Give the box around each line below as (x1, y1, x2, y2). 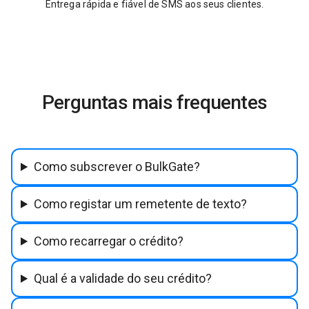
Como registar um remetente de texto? (34, 196, 248, 211)
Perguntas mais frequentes (42, 90, 267, 114)
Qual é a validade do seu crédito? (34, 270, 212, 286)
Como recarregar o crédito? (34, 233, 184, 248)
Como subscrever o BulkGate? (34, 159, 201, 174)
